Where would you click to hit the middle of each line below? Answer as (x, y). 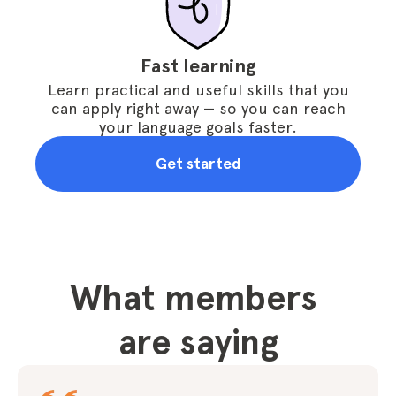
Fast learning (198, 66)
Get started (198, 164)
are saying (198, 343)
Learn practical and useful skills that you (198, 90)
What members (194, 298)
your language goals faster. (198, 127)
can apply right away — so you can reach (198, 108)
